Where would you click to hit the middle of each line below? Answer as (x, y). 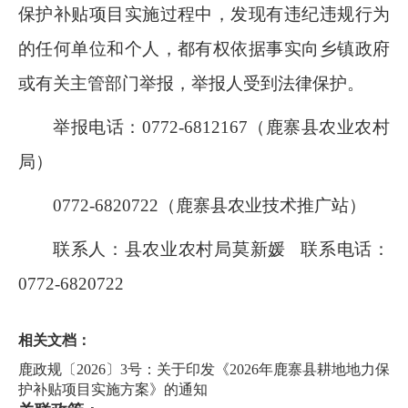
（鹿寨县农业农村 (319, 127)
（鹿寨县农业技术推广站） (262, 206)
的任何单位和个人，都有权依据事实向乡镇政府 (204, 49)
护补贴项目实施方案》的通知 (113, 390)
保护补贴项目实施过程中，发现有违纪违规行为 (204, 15)
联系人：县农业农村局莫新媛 (169, 250)
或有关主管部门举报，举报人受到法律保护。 (191, 84)
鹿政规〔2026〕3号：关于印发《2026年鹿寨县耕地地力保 (204, 370)
